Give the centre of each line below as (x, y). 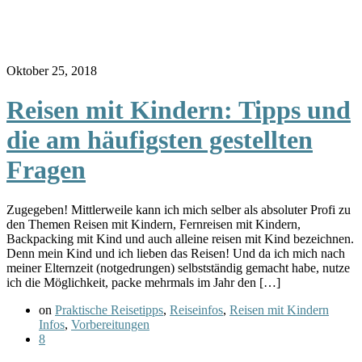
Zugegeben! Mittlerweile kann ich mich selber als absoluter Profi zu (179, 209)
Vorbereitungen (110, 324)
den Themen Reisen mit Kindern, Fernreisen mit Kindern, (154, 224)
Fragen (46, 170)
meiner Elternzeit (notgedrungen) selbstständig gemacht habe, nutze (178, 267)
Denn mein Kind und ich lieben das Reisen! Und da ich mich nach (176, 253)
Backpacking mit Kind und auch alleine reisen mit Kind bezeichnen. (180, 238)
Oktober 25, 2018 (52, 70)
